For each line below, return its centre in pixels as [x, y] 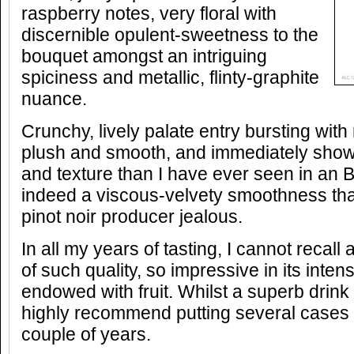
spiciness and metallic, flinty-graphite [170, 78]
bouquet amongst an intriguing [144, 56]
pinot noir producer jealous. [132, 217]
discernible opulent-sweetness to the [170, 35]
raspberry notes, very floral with [149, 14]
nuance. [54, 99]
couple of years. [86, 335]
